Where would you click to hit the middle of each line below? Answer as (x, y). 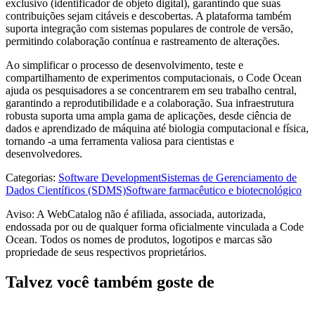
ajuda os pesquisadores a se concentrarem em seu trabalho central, (151, 90)
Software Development (110, 177)
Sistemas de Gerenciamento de (229, 177)
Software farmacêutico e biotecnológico (214, 190)
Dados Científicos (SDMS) (66, 190)
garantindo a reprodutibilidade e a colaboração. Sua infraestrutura (150, 103)
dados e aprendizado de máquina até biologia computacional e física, (157, 128)
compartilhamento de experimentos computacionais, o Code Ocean (154, 77)
